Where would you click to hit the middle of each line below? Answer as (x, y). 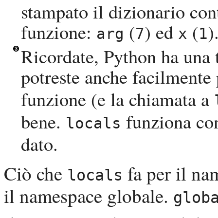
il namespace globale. (89, 196)
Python (130, 56)
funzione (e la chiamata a (118, 99)
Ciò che (36, 173)
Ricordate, (62, 56)
